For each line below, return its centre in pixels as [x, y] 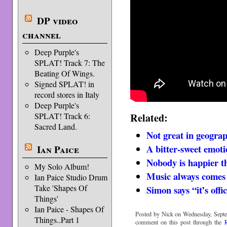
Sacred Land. [55, 126]
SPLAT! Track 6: [62, 116]
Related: [149, 117]
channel [41, 35]
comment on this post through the [180, 222]
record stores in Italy [67, 94]
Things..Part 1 [57, 220]
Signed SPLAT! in [64, 84]
